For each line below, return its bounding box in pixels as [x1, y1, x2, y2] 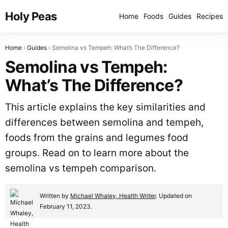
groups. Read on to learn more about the [5, 147, 189, 159]
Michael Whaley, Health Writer [70, 192, 156, 199]
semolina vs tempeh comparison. [5, 162, 156, 174]
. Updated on [156, 192, 192, 199]
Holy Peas [5, 10, 58, 23]
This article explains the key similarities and [5, 101, 206, 113]
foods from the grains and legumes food [5, 132, 188, 144]
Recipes [196, 12, 223, 20]
